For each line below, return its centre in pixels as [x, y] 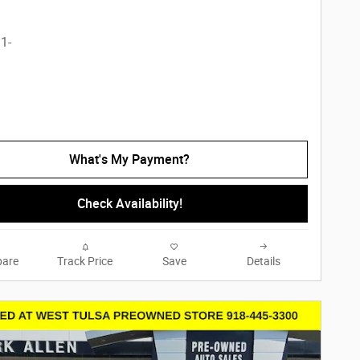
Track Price [85, 261]
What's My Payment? [129, 160]
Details [263, 261]
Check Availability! [129, 204]
